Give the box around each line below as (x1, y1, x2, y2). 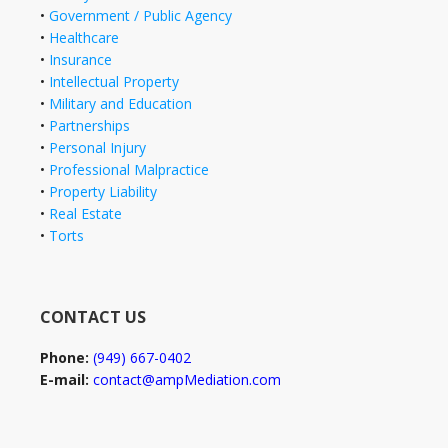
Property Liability (49, 181, 157, 201)
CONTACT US (40, 305, 146, 328)
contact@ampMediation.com (93, 369, 281, 389)
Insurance (49, 49, 112, 69)
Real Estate (49, 203, 122, 223)
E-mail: (40, 369, 93, 389)
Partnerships (49, 115, 130, 135)
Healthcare (49, 27, 119, 47)
